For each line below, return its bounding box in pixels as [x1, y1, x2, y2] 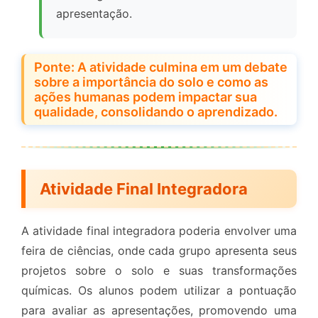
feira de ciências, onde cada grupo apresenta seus [21, 243, 297, 258]
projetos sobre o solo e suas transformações [21, 263, 297, 278]
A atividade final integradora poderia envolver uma [21, 224, 297, 238]
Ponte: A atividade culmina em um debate [34, 60, 287, 75]
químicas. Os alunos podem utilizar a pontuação [21, 283, 297, 298]
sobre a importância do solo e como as [34, 75, 268, 90]
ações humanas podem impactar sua [34, 89, 257, 105]
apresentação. [56, 6, 132, 21]
